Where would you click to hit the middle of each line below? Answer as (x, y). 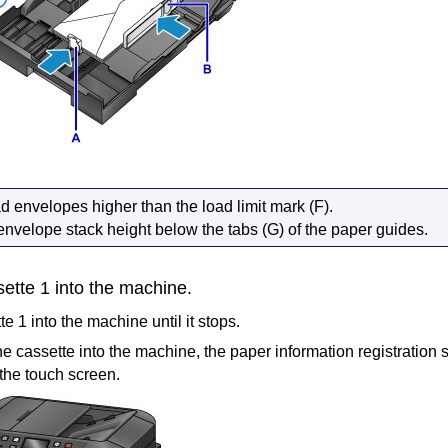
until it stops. (194, 321)
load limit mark (254, 206)
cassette (45, 352)
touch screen (70, 375)
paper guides (378, 229)
